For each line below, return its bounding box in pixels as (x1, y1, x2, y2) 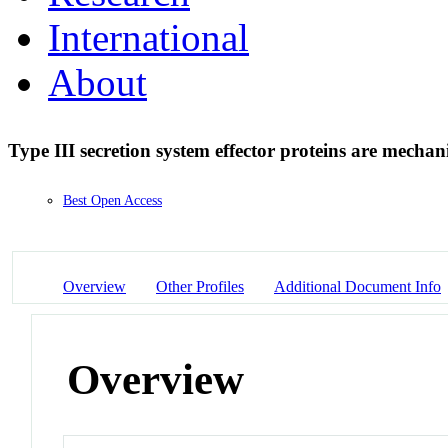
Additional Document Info (274, 277, 441, 295)
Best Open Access (63, 193, 162, 209)
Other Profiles (156, 277, 244, 295)
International (48, 15, 249, 59)
